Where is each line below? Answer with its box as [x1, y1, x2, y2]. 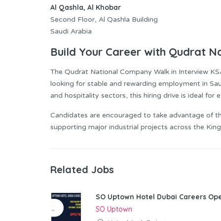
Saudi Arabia [50, 27, 92, 36]
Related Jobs [50, 163, 114, 176]
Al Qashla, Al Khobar [50, 2, 121, 12]
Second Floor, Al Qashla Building [50, 15, 158, 24]
